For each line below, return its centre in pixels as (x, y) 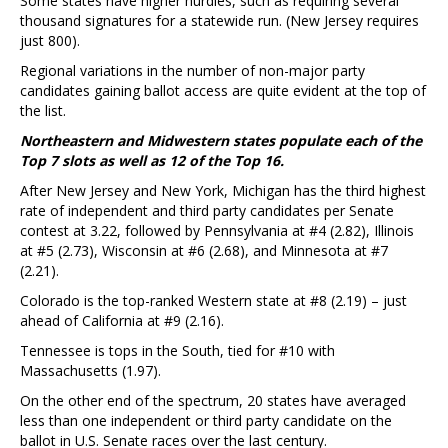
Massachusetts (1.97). (90, 371)
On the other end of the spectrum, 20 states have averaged (213, 401)
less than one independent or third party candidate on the (206, 421)
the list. (43, 111)
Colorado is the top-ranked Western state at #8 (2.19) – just (213, 301)
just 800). (50, 41)
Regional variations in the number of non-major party (192, 71)
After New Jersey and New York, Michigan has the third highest (223, 191)
